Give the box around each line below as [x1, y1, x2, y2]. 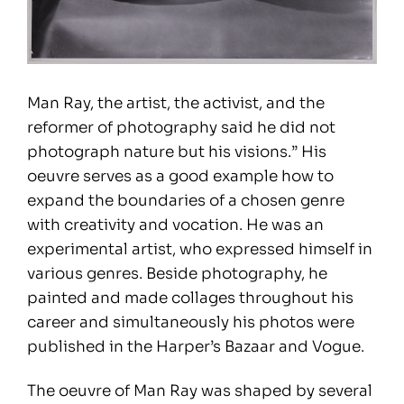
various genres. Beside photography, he [27, 263, 327, 283]
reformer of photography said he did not [27, 117, 335, 137]
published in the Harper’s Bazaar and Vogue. [27, 336, 364, 356]
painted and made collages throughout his [27, 288, 353, 308]
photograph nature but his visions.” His [27, 142, 326, 161]
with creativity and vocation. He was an [27, 215, 324, 234]
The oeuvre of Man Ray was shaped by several [27, 381, 372, 400]
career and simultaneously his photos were [27, 312, 354, 332]
